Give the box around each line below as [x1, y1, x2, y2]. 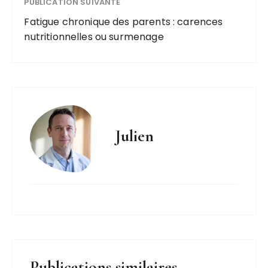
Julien [115, 126, 154, 147]
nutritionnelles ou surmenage [24, 30, 164, 44]
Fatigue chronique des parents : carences [24, 15, 223, 29]
